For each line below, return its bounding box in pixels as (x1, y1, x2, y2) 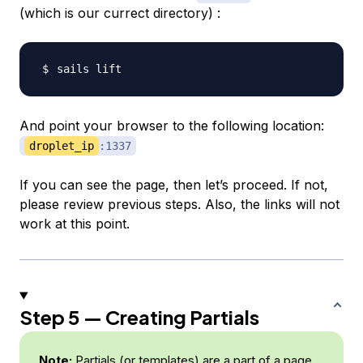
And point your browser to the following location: (19, 117, 324, 135)
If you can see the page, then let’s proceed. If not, (19, 177, 328, 194)
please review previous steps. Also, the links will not (19, 196, 340, 213)
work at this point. (19, 216, 130, 233)
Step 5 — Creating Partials (19, 305, 259, 330)
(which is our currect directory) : (19, 5, 220, 22)
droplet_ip (29, 139, 94, 153)
